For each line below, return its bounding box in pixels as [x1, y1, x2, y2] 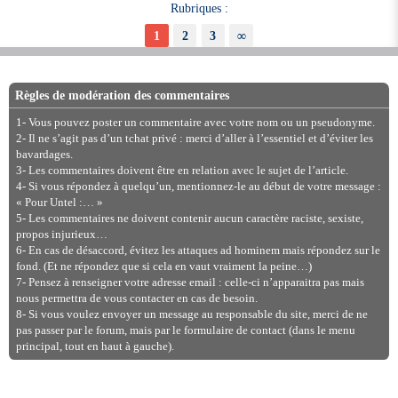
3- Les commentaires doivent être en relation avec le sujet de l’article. [15, 163, 348, 177]
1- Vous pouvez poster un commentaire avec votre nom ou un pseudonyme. [15, 115, 375, 129]
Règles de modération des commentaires [15, 87, 230, 102]
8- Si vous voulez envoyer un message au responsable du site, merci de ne [15, 307, 368, 321]
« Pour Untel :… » [15, 195, 103, 209]
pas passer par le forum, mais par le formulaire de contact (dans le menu [15, 323, 355, 337]
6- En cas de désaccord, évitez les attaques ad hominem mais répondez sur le [15, 243, 380, 257]
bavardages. [15, 147, 73, 161]
